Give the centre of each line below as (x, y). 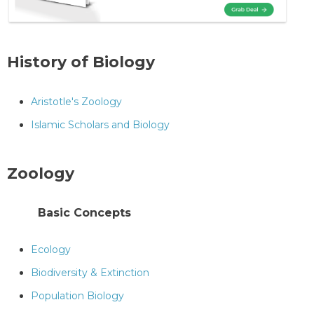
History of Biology (81, 62)
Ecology (51, 249)
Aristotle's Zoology (76, 102)
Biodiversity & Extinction (90, 272)
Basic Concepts (84, 212)
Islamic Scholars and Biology (100, 125)
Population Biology (77, 295)
